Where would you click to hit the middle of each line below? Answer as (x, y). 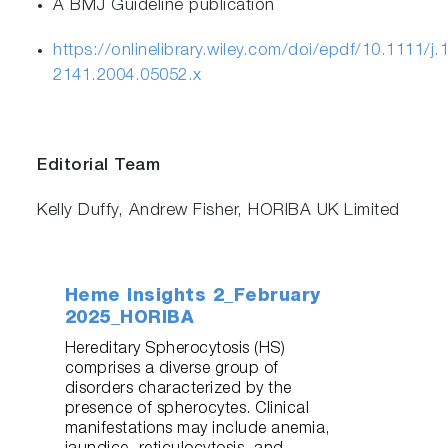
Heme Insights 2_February (192, 296)
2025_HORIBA (129, 318)
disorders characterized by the (178, 389)
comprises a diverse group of (171, 369)
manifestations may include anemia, (197, 429)
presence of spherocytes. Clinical (187, 409)
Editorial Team (99, 166)
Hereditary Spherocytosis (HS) (175, 349)
